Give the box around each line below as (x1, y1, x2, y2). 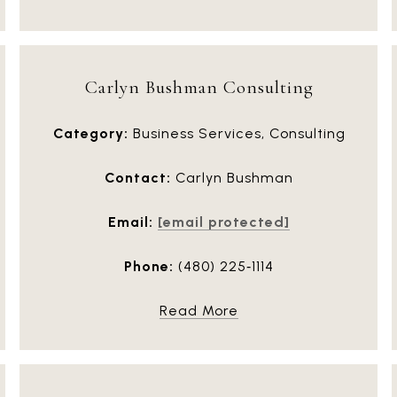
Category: (52, 125, 128, 143)
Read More (160, 302, 238, 320)
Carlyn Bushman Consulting (84, 75, 314, 98)
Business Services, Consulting (128, 125, 346, 143)
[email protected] (158, 214, 290, 231)
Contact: (105, 169, 171, 187)
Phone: (124, 258, 174, 276)
